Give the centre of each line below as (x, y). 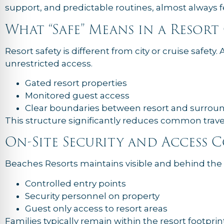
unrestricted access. (49, 63)
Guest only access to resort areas (96, 208)
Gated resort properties (76, 83)
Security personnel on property (92, 196)
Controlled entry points (75, 183)
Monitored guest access (77, 95)
